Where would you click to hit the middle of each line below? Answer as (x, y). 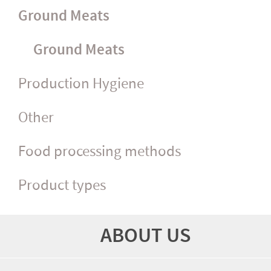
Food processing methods (100, 152)
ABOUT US (145, 236)
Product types (62, 185)
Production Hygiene (81, 84)
